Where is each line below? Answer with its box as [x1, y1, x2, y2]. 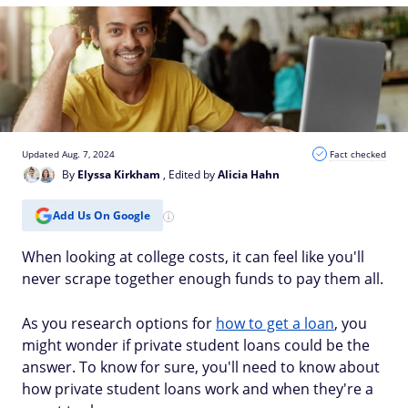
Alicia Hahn [218, 167, 280, 182]
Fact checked [330, 148, 386, 160]
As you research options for [22, 313, 216, 333]
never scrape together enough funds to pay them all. [22, 269, 383, 289]
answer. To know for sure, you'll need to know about [22, 357, 380, 377]
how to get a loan [216, 313, 334, 333]
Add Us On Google [53, 207, 150, 223]
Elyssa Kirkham [77, 167, 160, 182]
